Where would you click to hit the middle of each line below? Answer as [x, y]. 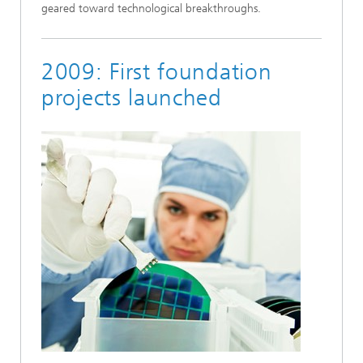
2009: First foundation [157, 72]
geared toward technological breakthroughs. [151, 9]
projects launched [132, 98]
